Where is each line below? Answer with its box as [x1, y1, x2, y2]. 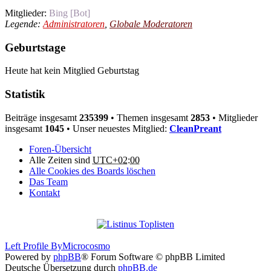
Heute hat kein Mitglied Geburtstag [5, 65, 139, 76]
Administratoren [43, 18, 105, 29]
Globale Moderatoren [109, 18, 192, 29]
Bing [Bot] [49, 7, 90, 18]
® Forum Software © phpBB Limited [81, 251, 225, 262]
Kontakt [29, 187, 60, 198]
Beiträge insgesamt [5, 112, 79, 123]
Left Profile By [5, 240, 62, 251]
